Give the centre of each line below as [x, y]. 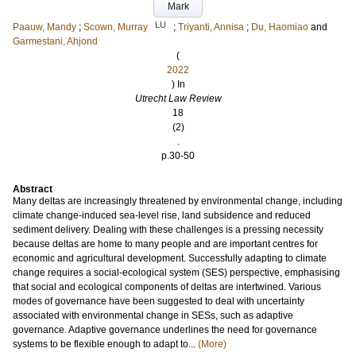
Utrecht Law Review [178, 99]
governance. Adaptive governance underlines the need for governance [165, 330]
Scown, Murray [116, 27]
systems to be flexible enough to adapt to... [105, 344]
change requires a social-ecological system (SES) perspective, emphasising [176, 273]
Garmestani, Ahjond [55, 41]
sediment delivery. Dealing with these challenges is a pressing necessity [168, 230]
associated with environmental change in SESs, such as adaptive [153, 315]
